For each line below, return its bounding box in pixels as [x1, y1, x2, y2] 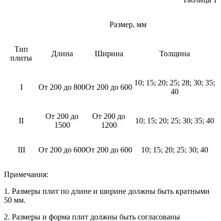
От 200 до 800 [38, 82, 85, 91]
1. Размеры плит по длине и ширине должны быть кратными [4, 186, 210, 195]
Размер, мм [109, 20, 147, 29]
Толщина [159, 49, 190, 58]
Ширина [94, 49, 123, 58]
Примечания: [4, 170, 48, 179]
